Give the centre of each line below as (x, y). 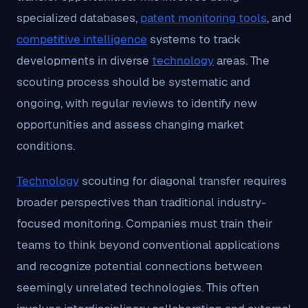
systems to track (194, 39)
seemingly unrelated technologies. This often (138, 287)
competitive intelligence (82, 39)
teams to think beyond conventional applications (148, 245)
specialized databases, (78, 18)
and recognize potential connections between (140, 266)
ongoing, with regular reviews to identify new (137, 103)
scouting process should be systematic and (133, 82)
